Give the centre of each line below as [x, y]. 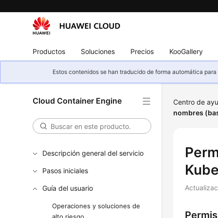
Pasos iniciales [65, 171]
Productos [49, 51]
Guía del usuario [68, 188]
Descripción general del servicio [93, 153]
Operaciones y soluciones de [96, 206]
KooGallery [186, 51]
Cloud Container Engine [77, 101]
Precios [142, 51]
